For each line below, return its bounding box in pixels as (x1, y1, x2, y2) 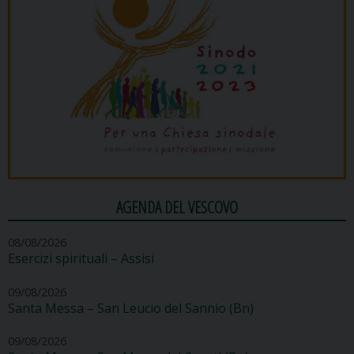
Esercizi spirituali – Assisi (8, 250, 154, 268)
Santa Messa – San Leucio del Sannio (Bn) (8, 299, 254, 317)
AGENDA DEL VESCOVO (116, 195, 238, 218)
